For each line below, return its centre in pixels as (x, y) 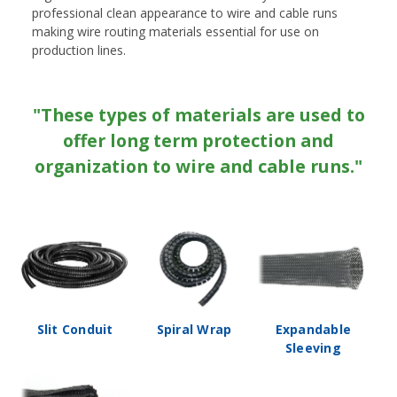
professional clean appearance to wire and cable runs (184, 13)
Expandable (313, 330)
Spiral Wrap (194, 330)
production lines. (78, 51)
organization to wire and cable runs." (198, 167)
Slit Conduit (75, 330)
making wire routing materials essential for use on (175, 32)
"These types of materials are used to (198, 115)
